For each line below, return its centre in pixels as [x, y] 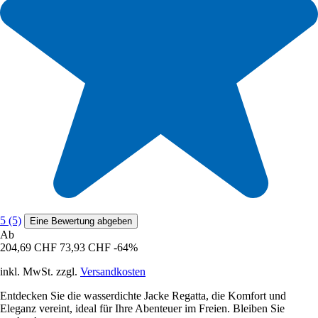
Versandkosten [113, 272]
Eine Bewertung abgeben [81, 221]
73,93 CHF [85, 248]
